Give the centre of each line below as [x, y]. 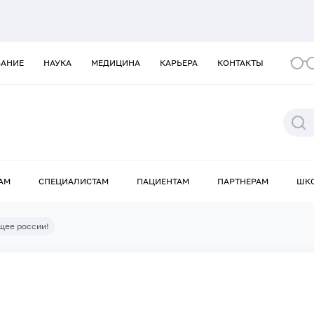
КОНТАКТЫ [240, 63]
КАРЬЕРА [179, 63]
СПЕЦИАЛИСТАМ [74, 182]
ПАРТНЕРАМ [243, 182]
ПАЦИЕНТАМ [163, 182]
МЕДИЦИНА [116, 63]
